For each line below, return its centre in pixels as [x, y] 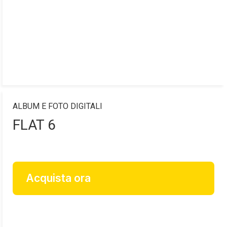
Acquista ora [58, 178]
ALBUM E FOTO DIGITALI [58, 106]
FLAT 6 [34, 125]
